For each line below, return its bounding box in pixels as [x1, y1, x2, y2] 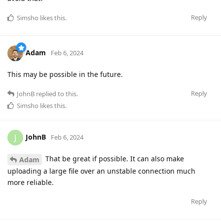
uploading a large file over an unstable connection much [7, 166, 195, 176]
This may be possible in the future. [7, 70, 123, 79]
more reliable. [7, 177, 54, 187]
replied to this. [35, 89, 78, 99]
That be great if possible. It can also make [43, 154, 184, 164]
